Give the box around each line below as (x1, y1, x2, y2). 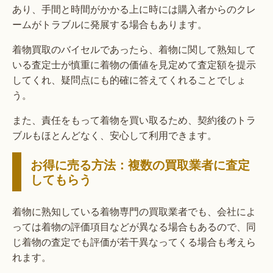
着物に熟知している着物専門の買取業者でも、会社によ (12, 204, 256, 219)
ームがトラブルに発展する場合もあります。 (12, 17, 207, 32)
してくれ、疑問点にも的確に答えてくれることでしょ (12, 73, 246, 87)
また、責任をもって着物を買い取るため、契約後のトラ (12, 113, 256, 127)
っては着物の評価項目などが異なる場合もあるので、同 (12, 219, 256, 234)
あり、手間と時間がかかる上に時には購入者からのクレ (12, 2, 256, 16)
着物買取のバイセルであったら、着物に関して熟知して (12, 42, 256, 57)
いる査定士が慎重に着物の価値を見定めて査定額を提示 (12, 57, 256, 72)
